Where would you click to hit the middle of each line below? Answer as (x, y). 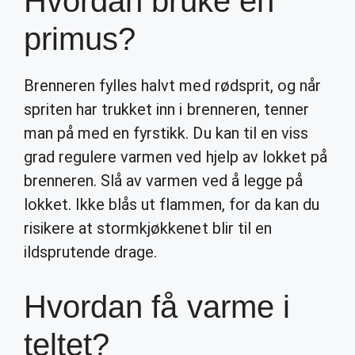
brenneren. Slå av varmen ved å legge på (163, 181)
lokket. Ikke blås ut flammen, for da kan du (172, 204)
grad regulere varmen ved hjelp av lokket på (176, 157)
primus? (80, 39)
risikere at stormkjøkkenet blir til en (148, 228)
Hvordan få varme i (157, 307)
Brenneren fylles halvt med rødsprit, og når (172, 86)
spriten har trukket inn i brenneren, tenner (166, 109)
